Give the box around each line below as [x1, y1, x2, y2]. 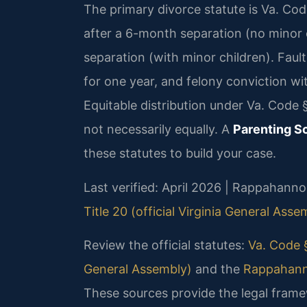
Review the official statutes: [84, 238, 248, 253]
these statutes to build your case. [84, 146, 276, 161]
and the [192, 262, 243, 277]
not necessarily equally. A [84, 122, 233, 137]
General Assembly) [84, 262, 192, 277]
